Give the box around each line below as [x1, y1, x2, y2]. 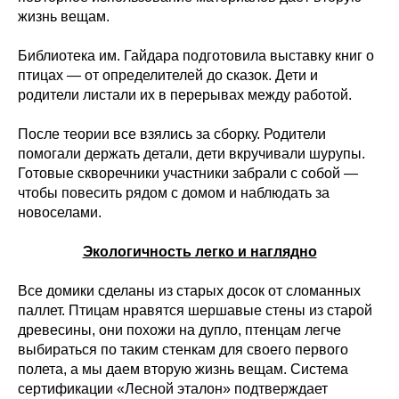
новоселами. [18, 205, 102, 221]
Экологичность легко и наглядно [82, 244, 317, 260]
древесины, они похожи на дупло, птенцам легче [18, 322, 341, 338]
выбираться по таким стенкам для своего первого [18, 342, 348, 358]
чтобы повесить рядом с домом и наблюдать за [18, 185, 330, 201]
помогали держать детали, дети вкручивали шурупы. [18, 146, 365, 162]
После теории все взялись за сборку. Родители [18, 126, 326, 142]
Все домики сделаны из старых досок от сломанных [18, 283, 361, 299]
